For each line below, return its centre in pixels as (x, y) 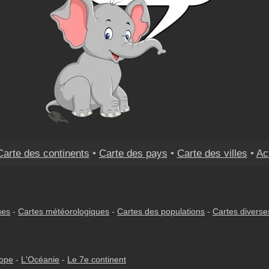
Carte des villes (212, 153)
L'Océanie (40, 259)
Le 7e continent (97, 259)
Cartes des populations (161, 211)
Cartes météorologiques (64, 211)
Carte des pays (133, 153)
